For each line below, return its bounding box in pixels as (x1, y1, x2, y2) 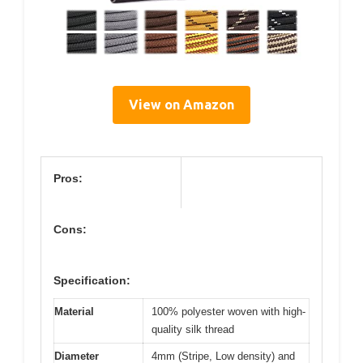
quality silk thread (152, 323, 234, 336)
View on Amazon (129, 97, 234, 113)
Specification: (53, 274, 130, 288)
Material (54, 305, 94, 318)
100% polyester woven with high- (152, 305, 305, 318)
